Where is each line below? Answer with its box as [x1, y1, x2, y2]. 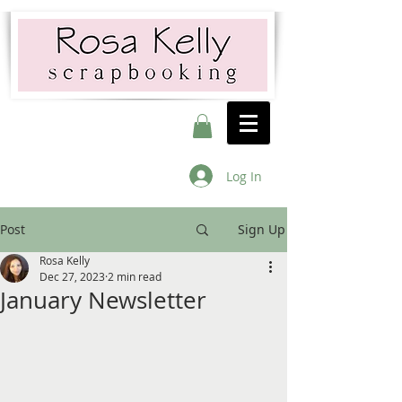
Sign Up [238, 221, 285, 239]
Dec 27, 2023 [39, 269, 105, 284]
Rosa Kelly [39, 253, 90, 268]
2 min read [108, 269, 162, 284]
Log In [225, 167, 262, 185]
